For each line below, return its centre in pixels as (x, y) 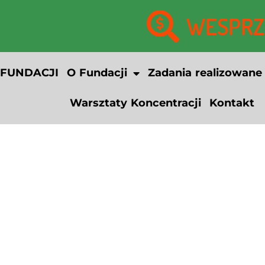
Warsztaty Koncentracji (135, 103)
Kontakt (232, 103)
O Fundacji (97, 73)
